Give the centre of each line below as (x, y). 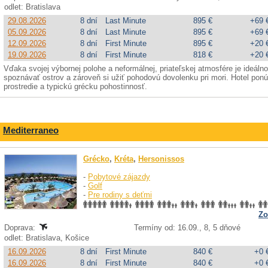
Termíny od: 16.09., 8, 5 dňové (187, 228)
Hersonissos (161, 159)
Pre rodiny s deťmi (120, 195)
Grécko (96, 159)
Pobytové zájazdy (119, 177)
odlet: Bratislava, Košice (48, 238)
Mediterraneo (31, 130)
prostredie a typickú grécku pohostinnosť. (75, 86)
